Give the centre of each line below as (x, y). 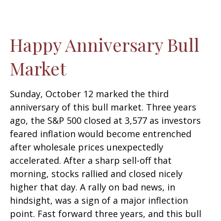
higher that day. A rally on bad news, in (92, 187)
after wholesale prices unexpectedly (87, 147)
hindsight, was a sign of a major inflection (99, 200)
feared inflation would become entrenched (101, 134)
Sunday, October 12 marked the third (89, 94)
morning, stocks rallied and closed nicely (96, 174)
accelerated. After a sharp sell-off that (91, 160)
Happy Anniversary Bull (105, 44)
